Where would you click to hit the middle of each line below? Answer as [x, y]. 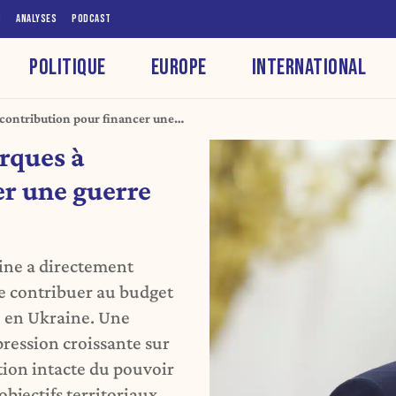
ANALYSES [36, 19]
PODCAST [91, 19]
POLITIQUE [68, 67]
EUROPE [179, 67]
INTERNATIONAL [309, 67]
